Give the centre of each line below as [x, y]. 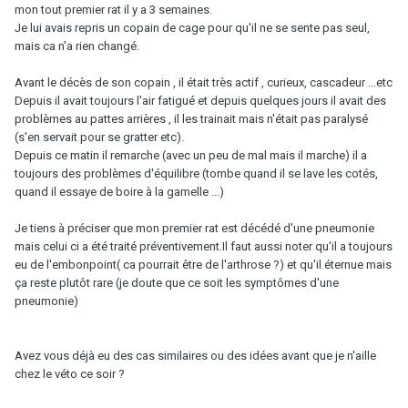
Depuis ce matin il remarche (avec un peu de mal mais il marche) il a [191, 155]
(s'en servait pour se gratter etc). [99, 137]
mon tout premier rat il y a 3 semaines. [113, 9]
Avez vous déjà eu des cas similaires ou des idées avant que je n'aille [195, 355]
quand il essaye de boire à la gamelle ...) [119, 191]
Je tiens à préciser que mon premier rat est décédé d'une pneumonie [194, 228]
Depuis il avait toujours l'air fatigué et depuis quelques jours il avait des [200, 100]
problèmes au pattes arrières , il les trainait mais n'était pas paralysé [191, 118]
